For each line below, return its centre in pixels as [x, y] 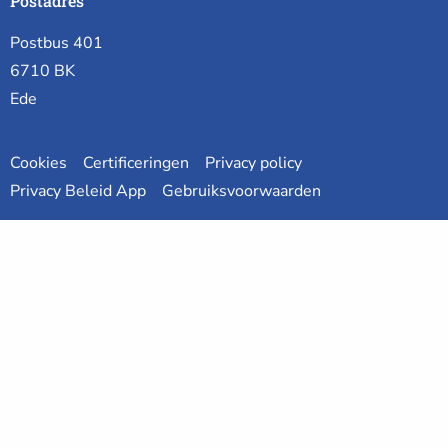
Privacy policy [253, 163]
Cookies [38, 163]
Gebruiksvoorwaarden [241, 191]
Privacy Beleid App [78, 191]
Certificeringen [136, 163]
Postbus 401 [56, 43]
